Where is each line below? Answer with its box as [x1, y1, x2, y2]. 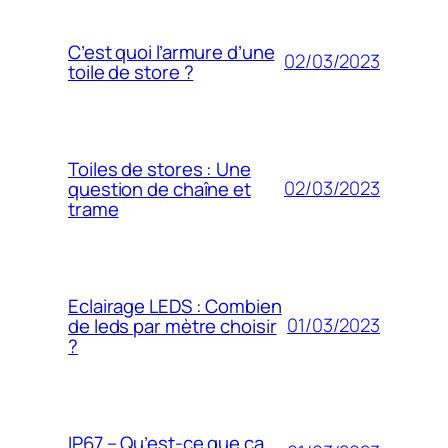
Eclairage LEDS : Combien [68, 292, 282, 319]
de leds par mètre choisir [68, 312, 277, 339]
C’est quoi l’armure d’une [68, 38, 275, 65]
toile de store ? [68, 58, 194, 85]
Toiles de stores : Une [68, 155, 251, 182]
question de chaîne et [68, 175, 251, 202]
